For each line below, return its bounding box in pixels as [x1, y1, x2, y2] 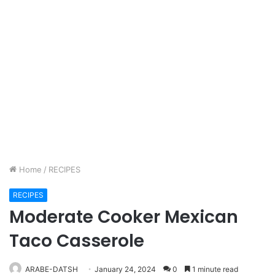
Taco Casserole [9, 229, 144, 253]
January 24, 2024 [95, 265, 156, 274]
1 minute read [190, 265, 238, 274]
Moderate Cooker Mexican [9, 205, 238, 229]
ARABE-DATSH [25, 265, 78, 274]
